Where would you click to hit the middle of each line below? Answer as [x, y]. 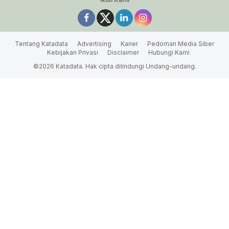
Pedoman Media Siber [181, 44]
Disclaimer [123, 53]
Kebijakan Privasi [73, 53]
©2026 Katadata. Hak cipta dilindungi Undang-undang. [114, 66]
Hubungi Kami [169, 53]
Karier [129, 44]
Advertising [94, 44]
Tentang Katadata [41, 44]
